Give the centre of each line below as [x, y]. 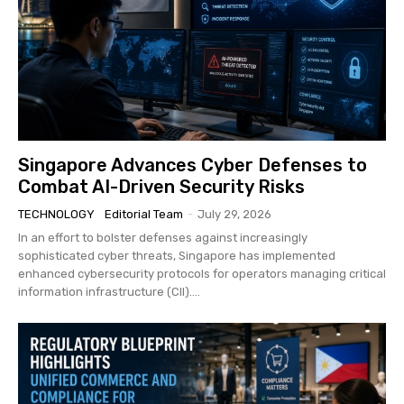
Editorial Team [144, 214]
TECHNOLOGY [56, 214]
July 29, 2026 [234, 214]
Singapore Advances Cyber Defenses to [193, 165]
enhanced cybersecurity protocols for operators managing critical [202, 273]
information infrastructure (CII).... [109, 291]
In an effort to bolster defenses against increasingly [163, 237]
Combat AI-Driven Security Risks [161, 186]
